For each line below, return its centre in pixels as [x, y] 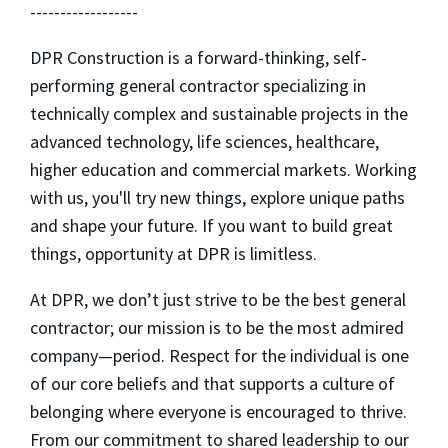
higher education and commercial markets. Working [223, 170]
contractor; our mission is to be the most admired [217, 328]
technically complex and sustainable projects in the [219, 114]
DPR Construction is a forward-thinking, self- [198, 58]
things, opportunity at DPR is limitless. [173, 254]
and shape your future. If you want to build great [211, 226]
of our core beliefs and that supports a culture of [212, 384]
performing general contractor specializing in [198, 86]
